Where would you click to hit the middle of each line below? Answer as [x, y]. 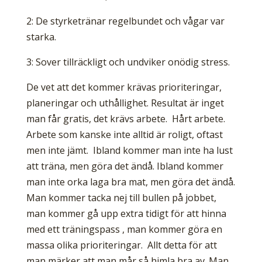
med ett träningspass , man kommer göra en [124, 230]
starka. [41, 37]
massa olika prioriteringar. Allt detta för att [121, 245]
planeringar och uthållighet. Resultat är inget [125, 103]
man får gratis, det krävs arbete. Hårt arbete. [125, 119]
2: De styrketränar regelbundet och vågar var [125, 21]
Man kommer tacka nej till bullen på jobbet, [121, 198]
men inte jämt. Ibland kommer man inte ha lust [129, 151]
